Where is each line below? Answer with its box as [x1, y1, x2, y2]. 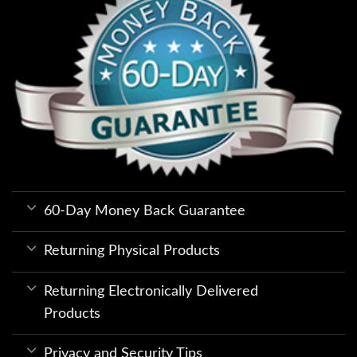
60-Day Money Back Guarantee [44, 204, 246, 218]
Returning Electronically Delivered [44, 284, 259, 299]
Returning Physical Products [44, 244, 221, 258]
